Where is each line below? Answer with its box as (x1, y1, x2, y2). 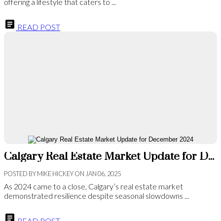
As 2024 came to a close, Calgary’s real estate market (4, 182, 183, 191)
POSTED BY (4, 170, 36, 178)
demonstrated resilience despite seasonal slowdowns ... (4, 191, 189, 201)
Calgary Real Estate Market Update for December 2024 (208, 149, 214, 164)
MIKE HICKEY (37, 170, 74, 178)
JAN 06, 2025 (85, 170, 121, 178)
